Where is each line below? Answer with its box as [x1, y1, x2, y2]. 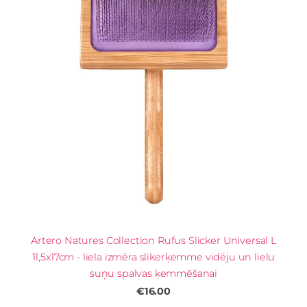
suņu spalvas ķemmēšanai [89, 267, 218, 280]
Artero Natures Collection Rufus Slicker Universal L [31, 234, 276, 247]
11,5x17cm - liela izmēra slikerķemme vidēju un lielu [32, 251, 275, 264]
